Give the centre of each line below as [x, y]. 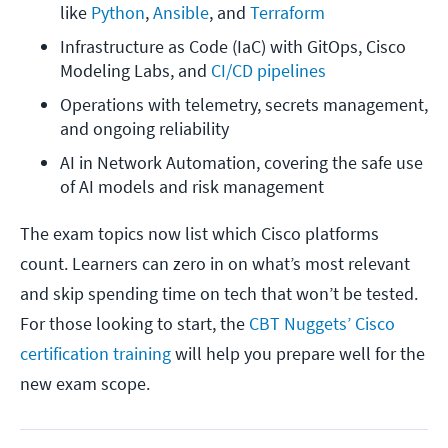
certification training [95, 354]
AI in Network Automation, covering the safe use [241, 163]
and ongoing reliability [144, 129]
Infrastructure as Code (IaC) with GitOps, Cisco [233, 47]
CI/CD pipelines [268, 71]
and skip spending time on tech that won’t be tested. [219, 294]
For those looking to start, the [134, 324]
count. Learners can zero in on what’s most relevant [215, 264]
